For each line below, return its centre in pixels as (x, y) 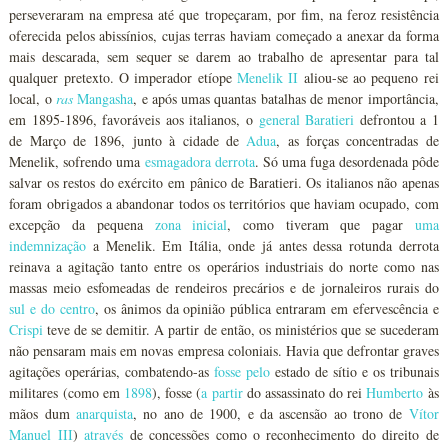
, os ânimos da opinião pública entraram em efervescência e (266, 308)
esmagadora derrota (199, 161)
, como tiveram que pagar (321, 224)
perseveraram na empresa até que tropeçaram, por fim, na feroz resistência (224, 14)
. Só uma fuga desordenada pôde (346, 161)
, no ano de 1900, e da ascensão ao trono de (271, 413)
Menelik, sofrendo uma (77, 161)
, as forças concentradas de (357, 140)
